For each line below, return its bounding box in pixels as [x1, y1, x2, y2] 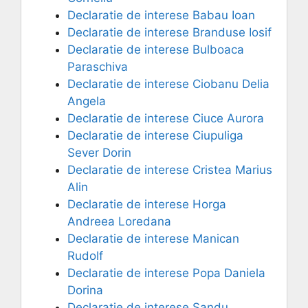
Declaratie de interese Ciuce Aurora [67, 111, 264, 126]
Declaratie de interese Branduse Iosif [67, 25, 272, 40]
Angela [67, 94, 106, 109]
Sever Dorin [67, 146, 131, 160]
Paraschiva [67, 60, 128, 74]
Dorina [67, 283, 103, 298]
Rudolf [67, 249, 103, 263]
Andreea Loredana [67, 214, 171, 229]
